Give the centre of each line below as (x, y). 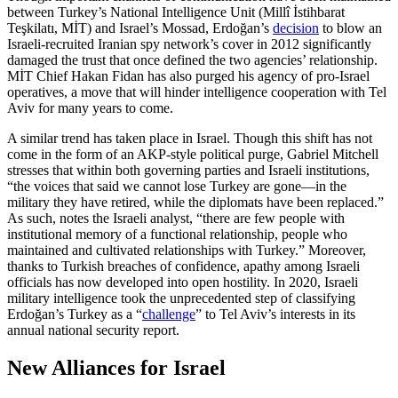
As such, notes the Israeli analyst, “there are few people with (176, 218)
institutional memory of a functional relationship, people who (177, 234)
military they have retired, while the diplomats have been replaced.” (195, 202)
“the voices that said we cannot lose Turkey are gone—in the (177, 186)
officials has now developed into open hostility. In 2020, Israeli (183, 282)
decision (296, 28)
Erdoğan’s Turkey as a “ (75, 314)
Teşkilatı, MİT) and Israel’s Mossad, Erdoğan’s (140, 28)
